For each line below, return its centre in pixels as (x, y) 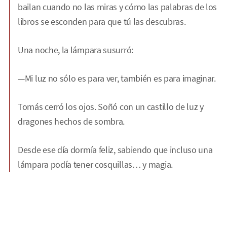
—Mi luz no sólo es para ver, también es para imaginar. (117, 78)
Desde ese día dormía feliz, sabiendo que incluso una (115, 150)
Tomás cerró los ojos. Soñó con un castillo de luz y (111, 107)
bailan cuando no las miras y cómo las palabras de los (118, 7)
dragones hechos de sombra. (71, 121)
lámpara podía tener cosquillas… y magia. (95, 164)
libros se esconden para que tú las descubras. (102, 22)
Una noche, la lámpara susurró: (75, 50)
